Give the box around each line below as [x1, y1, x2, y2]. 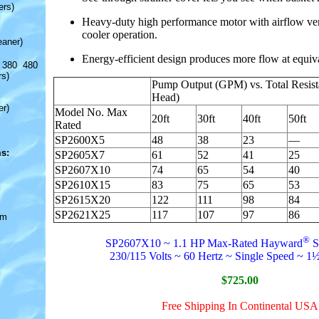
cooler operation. [82, 28, 157, 41]
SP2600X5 [55, 133, 105, 146]
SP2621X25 [55, 208, 110, 221]
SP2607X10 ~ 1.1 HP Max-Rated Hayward [105, 237, 303, 250]
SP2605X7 [55, 148, 105, 161]
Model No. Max [55, 105, 127, 118]
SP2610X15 [55, 178, 110, 191]
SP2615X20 [55, 193, 110, 206]
